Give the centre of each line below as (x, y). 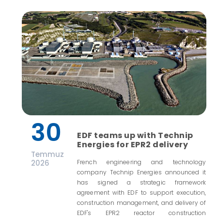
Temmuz (47, 154)
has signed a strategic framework (142, 182)
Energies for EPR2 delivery (133, 144)
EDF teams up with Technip (135, 135)
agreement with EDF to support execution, (142, 192)
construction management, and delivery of (142, 202)
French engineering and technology (142, 162)
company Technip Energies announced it (142, 172)
